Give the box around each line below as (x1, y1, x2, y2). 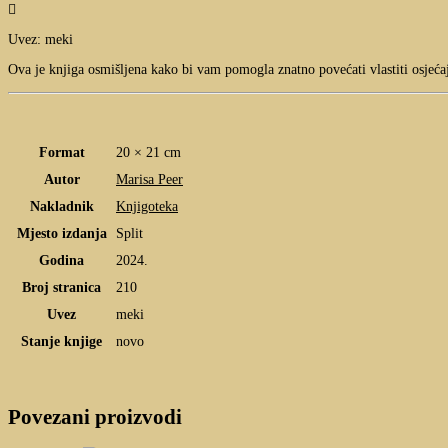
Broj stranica (22, 280, 101, 296)
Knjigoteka (116, 199, 178, 215)
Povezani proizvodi (8, 404, 182, 429)
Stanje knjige (21, 334, 102, 350)
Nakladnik (29, 199, 94, 215)
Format (38, 145, 85, 161)
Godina (39, 253, 84, 269)
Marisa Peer (116, 172, 183, 188)
